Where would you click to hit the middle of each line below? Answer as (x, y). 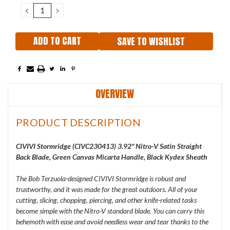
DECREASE (47, 9)
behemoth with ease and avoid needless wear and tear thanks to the (112, 222)
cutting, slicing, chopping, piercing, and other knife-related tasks (106, 200)
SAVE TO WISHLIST (151, 41)
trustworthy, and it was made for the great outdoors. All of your (107, 189)
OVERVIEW (115, 94)
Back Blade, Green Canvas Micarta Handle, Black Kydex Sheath (112, 157)
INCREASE (76, 9)
